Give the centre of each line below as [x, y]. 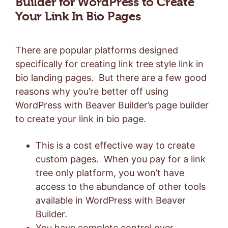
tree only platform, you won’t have [110, 173]
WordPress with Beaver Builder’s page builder [112, 105]
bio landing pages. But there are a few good [111, 77]
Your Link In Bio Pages [78, 17]
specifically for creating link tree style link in [109, 64]
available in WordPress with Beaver [111, 200]
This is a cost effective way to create [115, 145]
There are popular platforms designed [97, 50]
